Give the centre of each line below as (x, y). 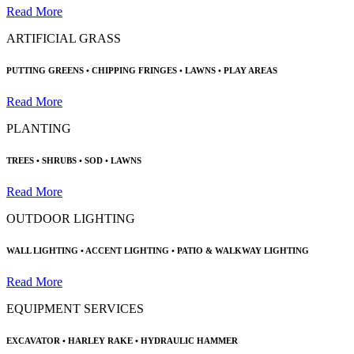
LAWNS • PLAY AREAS (231, 71)
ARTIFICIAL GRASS (64, 39)
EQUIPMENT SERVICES (75, 309)
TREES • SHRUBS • (44, 161)
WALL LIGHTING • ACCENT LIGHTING (88, 251)
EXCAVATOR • (36, 340)
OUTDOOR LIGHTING (71, 219)
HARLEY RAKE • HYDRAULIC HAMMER (153, 340)
